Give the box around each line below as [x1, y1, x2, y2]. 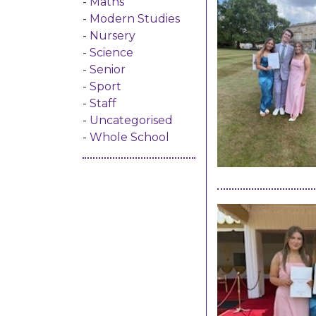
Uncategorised [90, 114, 173, 127]
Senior [90, 63, 126, 76]
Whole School [90, 130, 169, 144]
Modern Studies [90, 12, 180, 25]
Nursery [90, 29, 135, 42]
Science [90, 46, 133, 59]
